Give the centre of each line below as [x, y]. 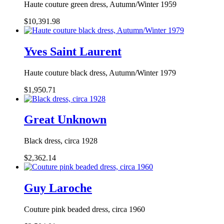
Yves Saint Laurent [73, 51]
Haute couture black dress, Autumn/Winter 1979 [100, 72]
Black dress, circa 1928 [61, 141]
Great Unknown [65, 120]
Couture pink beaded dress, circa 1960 [84, 209]
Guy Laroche [58, 188]
